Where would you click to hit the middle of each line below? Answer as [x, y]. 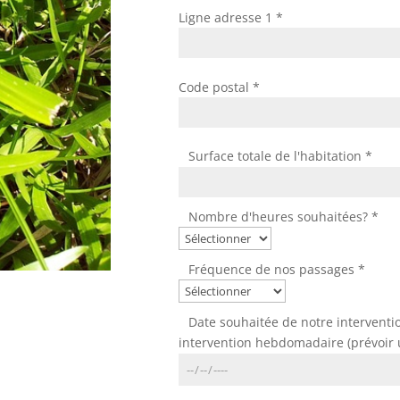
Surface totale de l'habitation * [280, 156]
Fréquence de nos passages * [276, 270]
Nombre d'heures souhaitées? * [283, 216]
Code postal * [220, 87]
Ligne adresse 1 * [231, 17]
